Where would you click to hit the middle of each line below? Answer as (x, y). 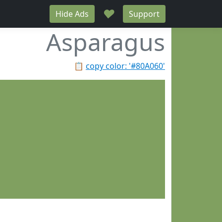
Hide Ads (72, 14)
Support (144, 14)
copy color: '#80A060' (125, 66)
